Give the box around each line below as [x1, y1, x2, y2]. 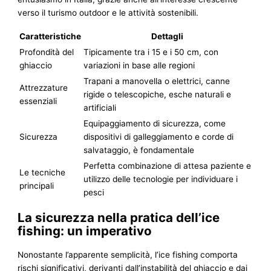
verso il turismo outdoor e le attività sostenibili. [18, 7, 199, 18]
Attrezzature [19, 82, 68, 93]
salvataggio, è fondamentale [83, 145, 195, 155]
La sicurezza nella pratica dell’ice [18, 209, 220, 225]
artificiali [83, 102, 117, 113]
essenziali [19, 96, 57, 106]
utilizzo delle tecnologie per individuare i [83, 174, 238, 184]
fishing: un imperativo [18, 223, 152, 238]
